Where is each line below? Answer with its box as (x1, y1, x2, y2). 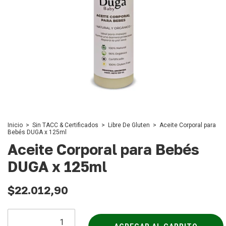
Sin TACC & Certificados (32, 122, 98, 129)
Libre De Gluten (108, 122, 150, 129)
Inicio (8, 122, 23, 129)
